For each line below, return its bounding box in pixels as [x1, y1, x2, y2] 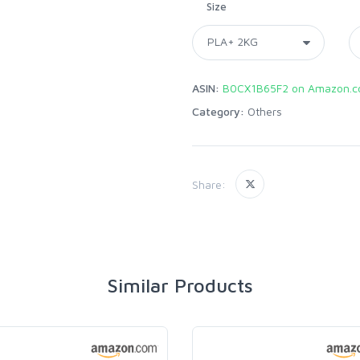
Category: [192, 104, 244, 118]
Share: [192, 177, 226, 191]
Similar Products [107, 274, 253, 297]
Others [247, 104, 282, 118]
